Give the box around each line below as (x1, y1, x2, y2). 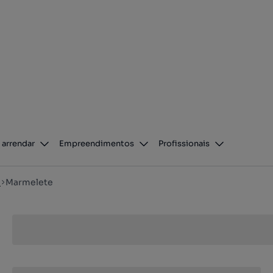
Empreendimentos (59, 138, 135, 149)
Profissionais (158, 138, 210, 149)
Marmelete (5, 177, 53, 188)
